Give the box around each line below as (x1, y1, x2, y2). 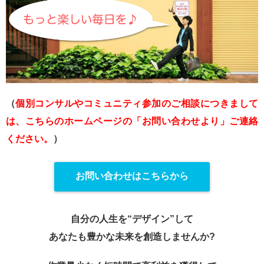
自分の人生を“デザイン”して (71, 214, 193, 225)
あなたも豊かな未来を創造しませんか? (49, 232, 215, 242)
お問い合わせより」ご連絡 (141, 115, 259, 126)
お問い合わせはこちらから (75, 171, 189, 181)
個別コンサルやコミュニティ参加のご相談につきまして (15, 98, 259, 108)
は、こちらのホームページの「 (6, 115, 142, 126)
